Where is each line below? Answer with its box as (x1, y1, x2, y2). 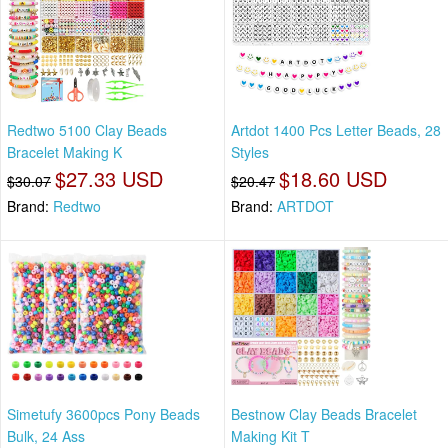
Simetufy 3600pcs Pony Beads (7, 404, 200, 425)
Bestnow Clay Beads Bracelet (231, 404, 417, 425)
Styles (231, 141, 269, 162)
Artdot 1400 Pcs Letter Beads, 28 (231, 119, 441, 140)
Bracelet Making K (7, 141, 122, 162)
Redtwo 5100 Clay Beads (7, 119, 167, 140)
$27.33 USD (55, 163, 163, 193)
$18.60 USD (279, 163, 387, 193)
